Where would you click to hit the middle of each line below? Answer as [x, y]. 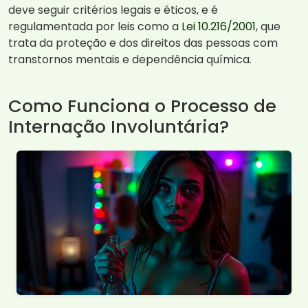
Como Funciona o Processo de [142, 106]
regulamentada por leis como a [95, 27]
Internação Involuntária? [119, 127]
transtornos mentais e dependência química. [130, 60]
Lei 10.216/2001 [219, 27]
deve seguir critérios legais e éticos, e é [113, 10]
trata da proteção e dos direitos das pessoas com [143, 43]
